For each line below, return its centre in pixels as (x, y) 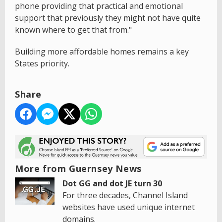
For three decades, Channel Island (125, 195)
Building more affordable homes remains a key (102, 52)
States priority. (42, 64)
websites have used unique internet (129, 207)
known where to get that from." (73, 30)
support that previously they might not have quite (108, 18)
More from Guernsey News (78, 169)
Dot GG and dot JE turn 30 (112, 184)
